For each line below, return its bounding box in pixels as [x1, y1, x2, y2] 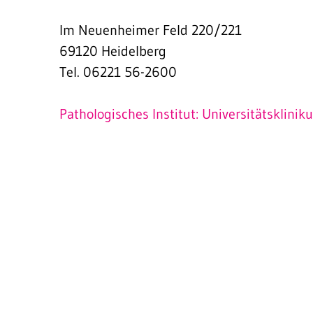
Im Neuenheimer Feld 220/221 [59, 22, 242, 38]
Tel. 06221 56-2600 [59, 64, 177, 80]
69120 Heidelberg [59, 43, 166, 59]
